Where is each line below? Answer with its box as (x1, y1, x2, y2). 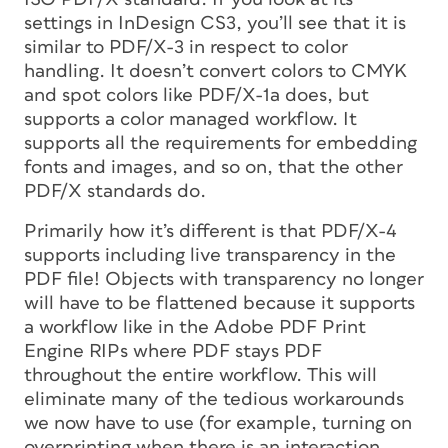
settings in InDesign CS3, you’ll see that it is (24, 13, 406, 33)
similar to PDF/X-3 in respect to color (24, 37, 348, 57)
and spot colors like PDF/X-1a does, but (24, 85, 369, 105)
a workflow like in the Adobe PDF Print (24, 317, 366, 337)
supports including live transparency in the (24, 245, 396, 265)
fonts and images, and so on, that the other (24, 157, 403, 177)
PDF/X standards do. (24, 181, 206, 201)
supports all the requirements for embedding (24, 133, 417, 153)
